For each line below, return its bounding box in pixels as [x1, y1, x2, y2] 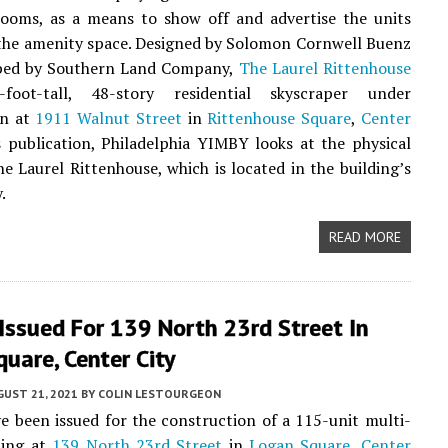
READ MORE [328, 228, 401, 246]
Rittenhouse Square [207, 107, 352, 129]
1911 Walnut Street [35, 107, 182, 129]
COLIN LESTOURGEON [98, 386, 221, 401]
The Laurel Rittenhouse [238, 57, 411, 79]
